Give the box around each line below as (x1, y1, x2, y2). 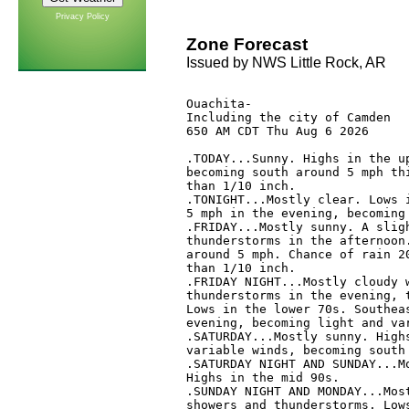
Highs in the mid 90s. (185, 371, 347, 385)
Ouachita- (185, 97, 252, 111)
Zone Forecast (185, 35, 308, 54)
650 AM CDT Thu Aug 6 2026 (185, 124, 369, 139)
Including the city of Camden (185, 110, 391, 125)
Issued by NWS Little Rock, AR (185, 55, 386, 70)
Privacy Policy (55, 12, 110, 21)
